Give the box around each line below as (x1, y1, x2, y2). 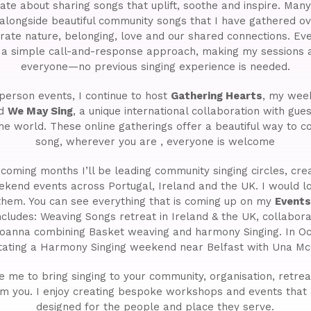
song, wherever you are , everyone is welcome (35, 135, 276, 148)
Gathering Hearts (171, 89, 263, 102)
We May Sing (7, 104, 73, 117)
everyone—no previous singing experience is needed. (20, 60, 290, 73)
